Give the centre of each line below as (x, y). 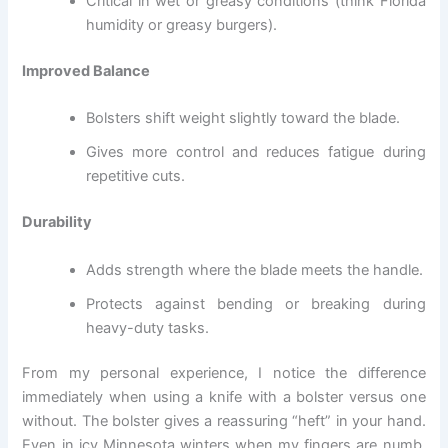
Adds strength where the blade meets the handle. (255, 269)
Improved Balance (86, 70)
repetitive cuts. (136, 176)
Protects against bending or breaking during (256, 303)
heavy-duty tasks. (148, 327)
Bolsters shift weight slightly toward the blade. (243, 118)
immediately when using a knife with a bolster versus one (224, 397)
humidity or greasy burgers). (182, 25)
